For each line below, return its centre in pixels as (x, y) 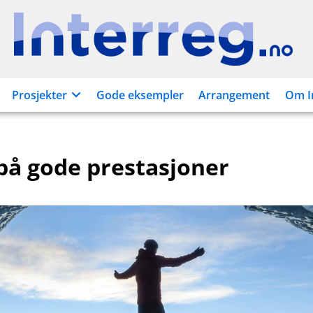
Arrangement (234, 95)
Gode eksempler (140, 95)
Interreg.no (182, 46)
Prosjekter (39, 95)
